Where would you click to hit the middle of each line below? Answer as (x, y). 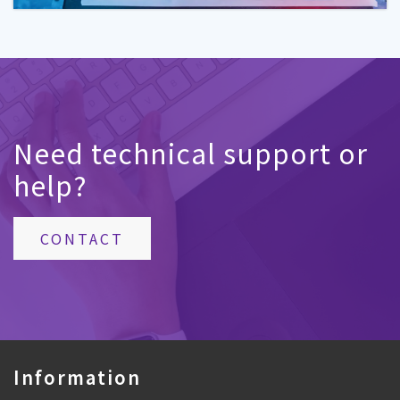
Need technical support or (191, 152)
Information (77, 377)
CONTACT (82, 238)
